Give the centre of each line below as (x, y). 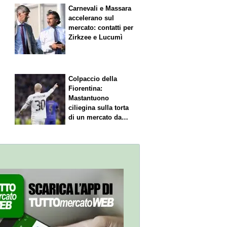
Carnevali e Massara (100, 9)
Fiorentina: (86, 88)
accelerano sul (91, 18)
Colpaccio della (93, 79)
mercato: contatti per (101, 28)
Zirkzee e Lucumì (96, 37)
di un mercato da (95, 117)
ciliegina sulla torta (99, 107)
